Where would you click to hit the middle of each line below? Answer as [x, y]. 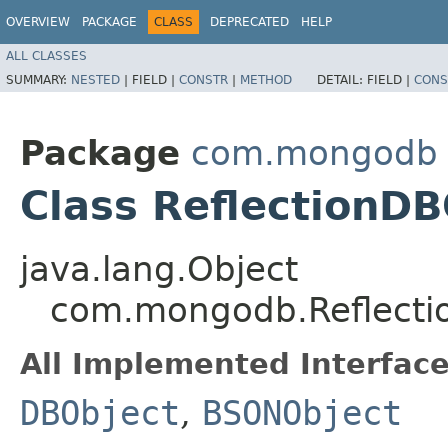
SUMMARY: [38, 79]
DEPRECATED [249, 22]
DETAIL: [342, 79]
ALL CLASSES [46, 55]
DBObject [100, 413]
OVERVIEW [38, 22]
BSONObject [302, 413]
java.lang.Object [159, 269]
